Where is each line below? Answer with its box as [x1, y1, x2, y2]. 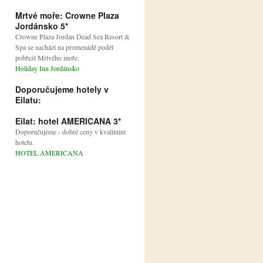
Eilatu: [15, 94, 41, 106]
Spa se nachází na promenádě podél [15, 42, 113, 52]
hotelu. [15, 137, 34, 147]
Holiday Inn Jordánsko [15, 63, 79, 73]
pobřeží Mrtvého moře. [15, 53, 79, 63]
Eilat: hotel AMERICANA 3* [15, 115, 121, 127]
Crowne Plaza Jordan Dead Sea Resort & [15, 32, 130, 42]
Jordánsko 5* [15, 20, 68, 32]
